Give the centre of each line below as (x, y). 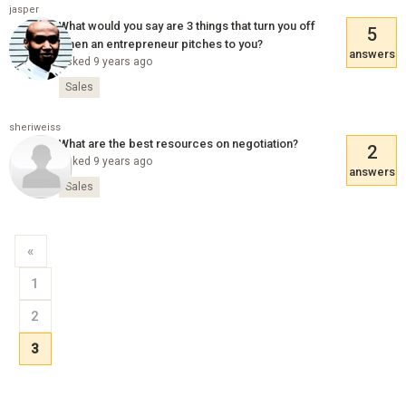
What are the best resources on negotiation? (178, 143)
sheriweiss (34, 127)
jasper (24, 10)
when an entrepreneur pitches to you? (160, 44)
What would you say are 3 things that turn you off (187, 26)
